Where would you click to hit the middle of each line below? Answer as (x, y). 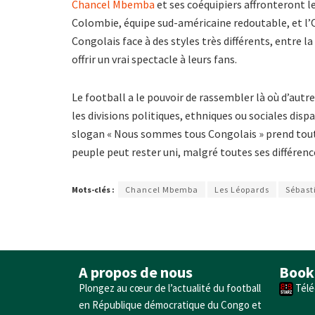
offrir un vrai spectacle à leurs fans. (154, 59)
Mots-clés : (93, 189)
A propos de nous (136, 272)
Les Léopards (242, 189)
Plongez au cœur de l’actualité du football (170, 288)
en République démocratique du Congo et (170, 304)
